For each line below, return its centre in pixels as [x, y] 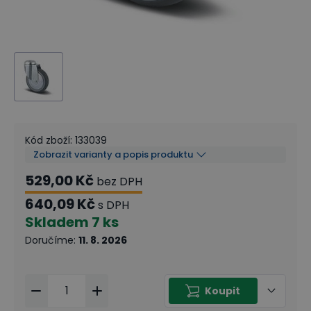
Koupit [222, 291]
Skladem [57, 222]
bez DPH [119, 181]
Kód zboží [48, 140]
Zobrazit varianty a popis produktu [113, 154]
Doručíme [49, 240]
